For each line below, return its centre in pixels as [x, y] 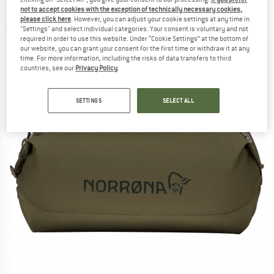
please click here [46, 19]
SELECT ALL [178, 100]
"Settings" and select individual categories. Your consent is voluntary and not [135, 28]
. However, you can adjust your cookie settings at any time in [161, 19]
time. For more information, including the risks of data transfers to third [126, 58]
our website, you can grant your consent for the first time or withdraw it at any [135, 48]
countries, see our [48, 68]
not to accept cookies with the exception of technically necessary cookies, [131, 9]
